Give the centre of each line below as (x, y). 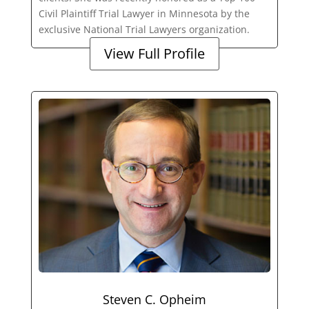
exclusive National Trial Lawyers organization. (144, 29)
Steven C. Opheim (154, 299)
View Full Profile (154, 53)
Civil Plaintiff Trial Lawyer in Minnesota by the (144, 13)
